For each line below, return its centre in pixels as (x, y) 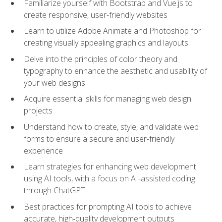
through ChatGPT (55, 191)
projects (38, 111)
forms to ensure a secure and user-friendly (99, 139)
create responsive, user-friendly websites (96, 15)
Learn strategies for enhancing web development (110, 167)
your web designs (55, 83)
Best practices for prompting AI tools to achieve (108, 206)
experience (43, 150)
